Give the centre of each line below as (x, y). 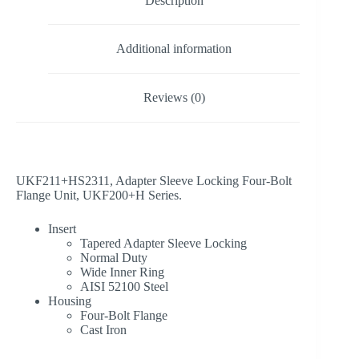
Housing (70, 301)
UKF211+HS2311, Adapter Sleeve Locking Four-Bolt (154, 180)
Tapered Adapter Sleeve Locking (163, 243)
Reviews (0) (174, 97)
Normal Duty (114, 257)
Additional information (174, 49)
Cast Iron (103, 329)
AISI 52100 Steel (124, 286)
